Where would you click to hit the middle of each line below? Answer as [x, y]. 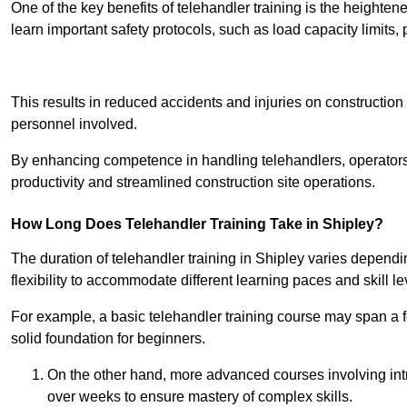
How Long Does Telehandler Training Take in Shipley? [197, 224]
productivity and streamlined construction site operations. [193, 183]
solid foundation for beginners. [108, 339]
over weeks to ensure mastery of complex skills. [200, 397]
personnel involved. [74, 124]
